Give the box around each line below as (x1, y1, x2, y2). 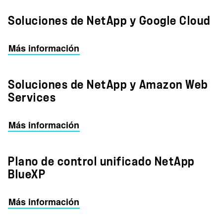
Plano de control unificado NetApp (8, 156, 195, 167)
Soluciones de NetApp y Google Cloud (8, 15, 211, 27)
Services (8, 92, 56, 104)
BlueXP (8, 168, 46, 180)
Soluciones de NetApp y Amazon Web (8, 79, 208, 91)
